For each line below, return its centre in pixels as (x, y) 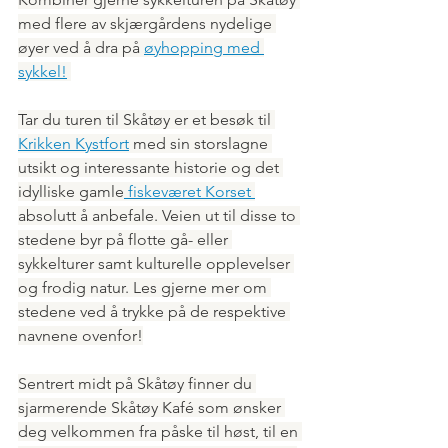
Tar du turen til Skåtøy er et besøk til (146, 119)
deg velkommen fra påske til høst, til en (160, 431)
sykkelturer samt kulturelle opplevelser (156, 263)
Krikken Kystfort (73, 143)
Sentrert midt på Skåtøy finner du (137, 383)
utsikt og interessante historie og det (150, 167)
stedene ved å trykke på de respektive (154, 311)
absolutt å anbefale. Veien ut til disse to (159, 215)
